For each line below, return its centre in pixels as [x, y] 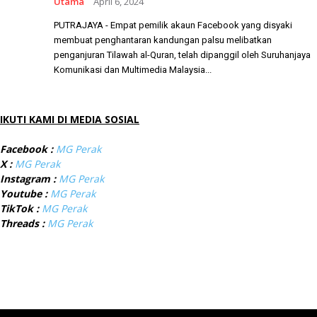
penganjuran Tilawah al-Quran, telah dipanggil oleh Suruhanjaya [182, 54]
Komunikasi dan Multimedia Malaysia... [133, 69]
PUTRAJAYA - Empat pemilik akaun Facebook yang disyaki [173, 25]
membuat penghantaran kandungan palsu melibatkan [163, 40]
